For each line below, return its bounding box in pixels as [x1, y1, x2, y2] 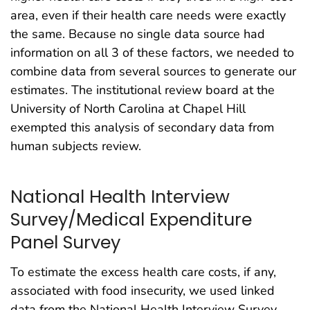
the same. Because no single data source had [10, 26, 265, 43]
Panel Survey [10, 229, 120, 255]
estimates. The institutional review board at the [10, 82, 275, 99]
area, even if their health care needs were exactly [10, 7, 286, 24]
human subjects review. [10, 138, 141, 155]
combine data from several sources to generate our [10, 63, 296, 80]
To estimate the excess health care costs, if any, [10, 263, 276, 280]
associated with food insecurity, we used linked [10, 282, 275, 299]
